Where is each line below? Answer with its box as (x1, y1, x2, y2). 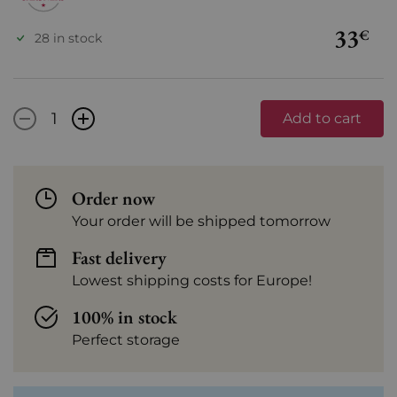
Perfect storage (72, 331, 180, 349)
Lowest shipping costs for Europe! (72, 272, 312, 290)
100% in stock (72, 305, 177, 330)
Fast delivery (72, 245, 167, 270)
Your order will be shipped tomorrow (72, 213, 331, 230)
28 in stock (35, 29, 102, 46)
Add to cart (283, 110, 362, 128)
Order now (72, 186, 155, 211)
